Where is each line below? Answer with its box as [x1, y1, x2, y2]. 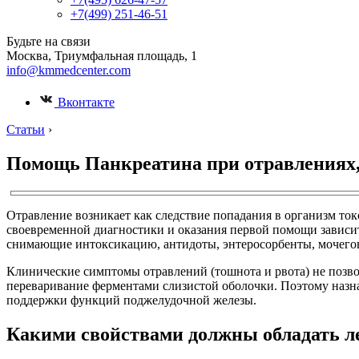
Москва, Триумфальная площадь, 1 [6, 49, 197, 63]
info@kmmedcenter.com [6, 63, 131, 77]
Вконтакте [54, 95, 115, 109]
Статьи [6, 123, 45, 136]
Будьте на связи [6, 34, 91, 48]
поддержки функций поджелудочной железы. [6, 292, 256, 307]
